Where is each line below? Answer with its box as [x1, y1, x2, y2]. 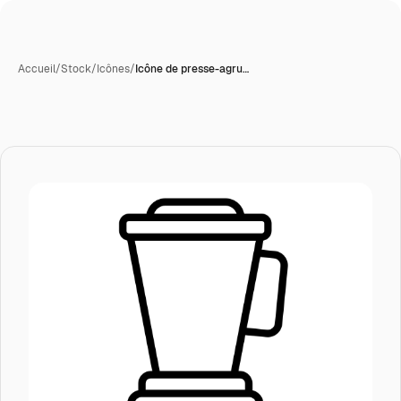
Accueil [18, 62, 55, 76]
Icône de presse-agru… [135, 62, 249, 76]
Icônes [97, 62, 130, 76]
